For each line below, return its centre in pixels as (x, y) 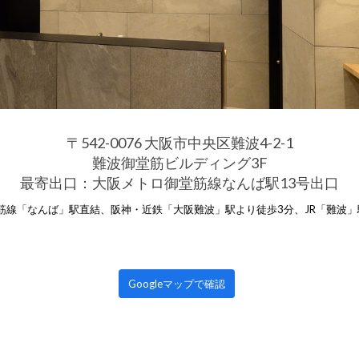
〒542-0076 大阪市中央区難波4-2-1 (179, 143)
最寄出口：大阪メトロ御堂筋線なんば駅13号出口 (179, 183)
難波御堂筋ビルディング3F (179, 163)
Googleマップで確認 (176, 284)
